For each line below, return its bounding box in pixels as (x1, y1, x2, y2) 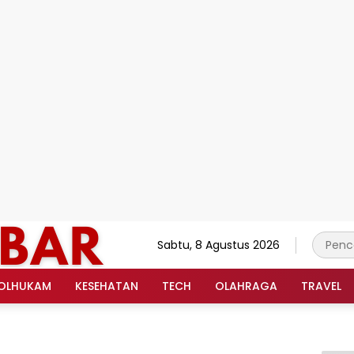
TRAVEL (301, 277, 341, 294)
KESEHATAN (75, 277, 138, 294)
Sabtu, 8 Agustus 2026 (157, 236, 280, 253)
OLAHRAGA (215, 277, 277, 294)
